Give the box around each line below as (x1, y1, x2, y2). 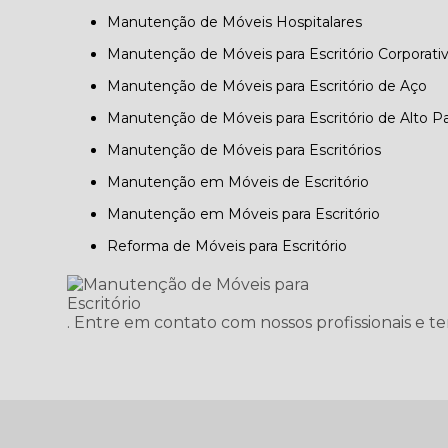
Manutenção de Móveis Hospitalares (121, 13, 363, 31)
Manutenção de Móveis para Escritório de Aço (121, 77, 428, 95)
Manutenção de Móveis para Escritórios (121, 141, 382, 159)
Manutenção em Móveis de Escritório (121, 173, 370, 191)
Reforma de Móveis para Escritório (118, 237, 348, 255)
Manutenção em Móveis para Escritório (121, 205, 381, 223)
